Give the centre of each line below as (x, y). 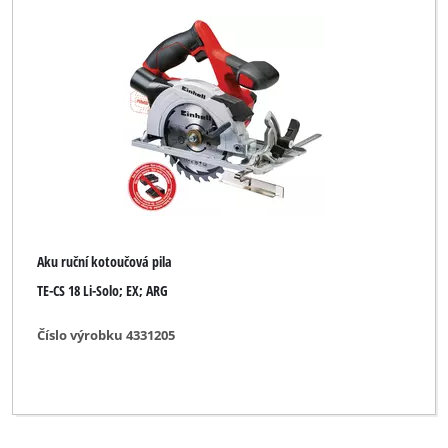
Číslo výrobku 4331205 (106, 335)
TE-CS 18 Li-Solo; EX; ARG (103, 290)
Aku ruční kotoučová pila (105, 262)
